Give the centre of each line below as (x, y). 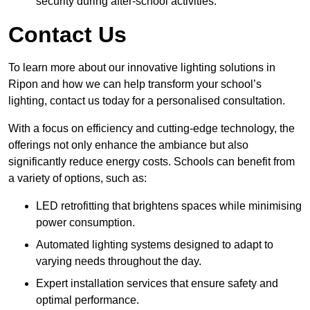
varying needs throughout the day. (119, 261)
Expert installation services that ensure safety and (157, 283)
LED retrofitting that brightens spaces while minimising (169, 206)
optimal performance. (88, 300)
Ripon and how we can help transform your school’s (135, 84)
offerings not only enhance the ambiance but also (128, 145)
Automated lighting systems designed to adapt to (155, 244)
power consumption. (85, 222)
